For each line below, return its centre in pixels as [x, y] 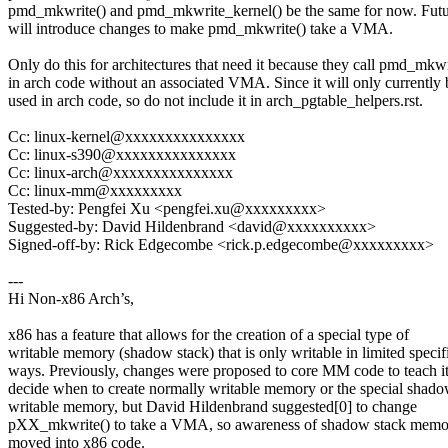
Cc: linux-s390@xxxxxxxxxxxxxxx [122, 155]
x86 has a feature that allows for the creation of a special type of [208, 335]
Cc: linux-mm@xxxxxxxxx [95, 191]
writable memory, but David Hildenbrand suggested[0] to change [212, 407]
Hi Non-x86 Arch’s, [71, 299]
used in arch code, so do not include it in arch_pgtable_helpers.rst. [215, 101]
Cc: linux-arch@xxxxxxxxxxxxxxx [120, 173]
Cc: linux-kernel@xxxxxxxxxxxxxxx [126, 137]
